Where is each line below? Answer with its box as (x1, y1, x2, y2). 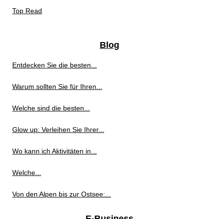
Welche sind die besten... (12, 104, 90, 112)
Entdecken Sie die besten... (12, 61, 97, 69)
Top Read (12, 7, 42, 15)
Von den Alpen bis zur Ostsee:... (12, 190, 111, 198)
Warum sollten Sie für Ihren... (12, 83, 102, 91)
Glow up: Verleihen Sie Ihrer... (12, 126, 104, 134)
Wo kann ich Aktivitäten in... (12, 147, 97, 155)
